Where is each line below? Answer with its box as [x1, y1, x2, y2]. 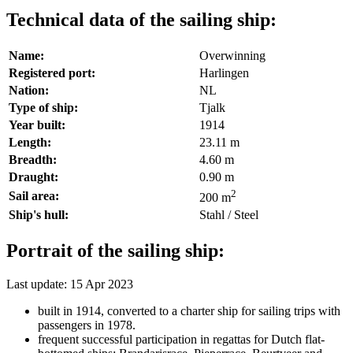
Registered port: [9, 66, 95, 80]
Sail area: [9, 189, 59, 203]
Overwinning [199, 49, 266, 63]
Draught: [9, 170, 58, 184]
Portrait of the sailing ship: [6, 240, 225, 262]
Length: [9, 136, 51, 150]
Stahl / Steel [199, 208, 258, 222]
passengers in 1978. [38, 318, 136, 333]
